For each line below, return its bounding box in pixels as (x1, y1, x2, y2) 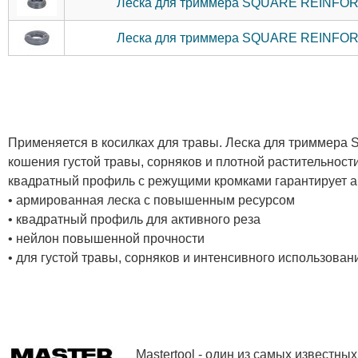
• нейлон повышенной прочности (8, 231, 205, 245)
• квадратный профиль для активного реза (8, 212, 261, 226)
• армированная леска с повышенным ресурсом (8, 193, 295, 207)
